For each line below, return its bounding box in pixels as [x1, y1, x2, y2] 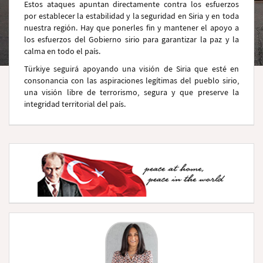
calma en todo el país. [24, 46, 100, 56]
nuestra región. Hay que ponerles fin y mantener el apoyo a [24, 22, 239, 33]
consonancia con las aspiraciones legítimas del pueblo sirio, [24, 75, 239, 86]
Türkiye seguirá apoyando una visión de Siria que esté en [24, 63, 239, 74]
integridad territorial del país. [24, 99, 126, 109]
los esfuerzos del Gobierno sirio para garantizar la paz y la [24, 34, 239, 45]
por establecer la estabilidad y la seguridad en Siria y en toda [24, 11, 239, 21]
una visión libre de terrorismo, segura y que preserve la [24, 87, 239, 97]
